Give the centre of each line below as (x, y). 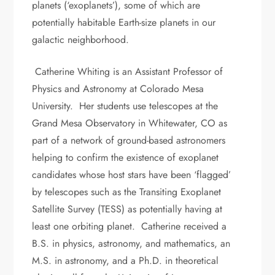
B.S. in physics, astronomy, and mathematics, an (131, 243)
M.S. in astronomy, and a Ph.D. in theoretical (126, 260)
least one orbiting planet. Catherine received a (130, 226)
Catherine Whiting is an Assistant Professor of (128, 71)
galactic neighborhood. (81, 39)
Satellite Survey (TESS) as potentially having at (127, 209)
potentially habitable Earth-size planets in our (124, 22)
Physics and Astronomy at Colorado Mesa (118, 88)
